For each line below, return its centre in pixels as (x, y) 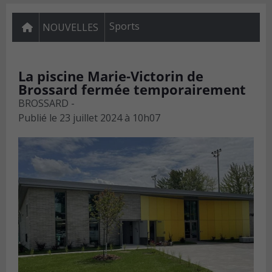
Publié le (38, 118)
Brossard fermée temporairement (132, 90)
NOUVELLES (70, 28)
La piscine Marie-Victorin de (111, 76)
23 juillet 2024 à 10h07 (110, 118)
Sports (124, 26)
